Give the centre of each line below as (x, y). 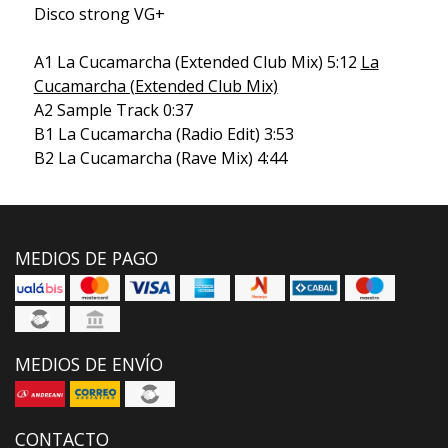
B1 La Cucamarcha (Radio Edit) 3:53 (163, 134)
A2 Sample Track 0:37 (113, 110)
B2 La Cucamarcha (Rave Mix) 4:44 (160, 158)
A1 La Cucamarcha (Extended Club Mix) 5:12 (197, 62)
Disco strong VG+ (99, 14)
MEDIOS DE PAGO (86, 258)
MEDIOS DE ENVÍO (89, 364)
